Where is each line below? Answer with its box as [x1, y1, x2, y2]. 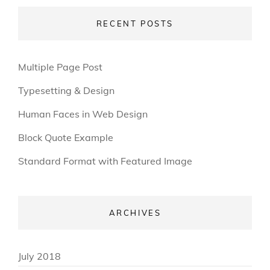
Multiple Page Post [18, 60, 102, 73]
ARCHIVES [108, 207, 162, 218]
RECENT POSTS [96, 18, 174, 28]
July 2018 [18, 250, 61, 262]
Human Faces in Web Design [18, 107, 148, 120]
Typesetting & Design [18, 84, 115, 96]
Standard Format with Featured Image [18, 154, 192, 167]
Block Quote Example [18, 131, 113, 143]
